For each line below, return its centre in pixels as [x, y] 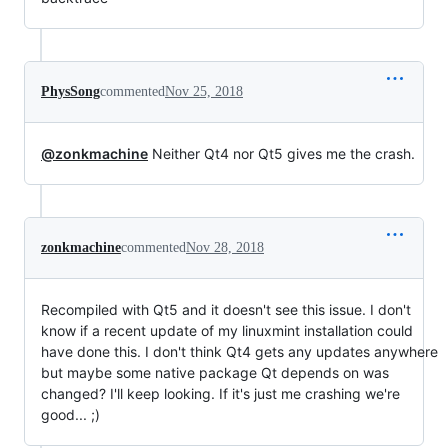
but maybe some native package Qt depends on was [215, 373]
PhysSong [70, 92]
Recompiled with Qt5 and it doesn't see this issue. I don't [226, 310]
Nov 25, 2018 [204, 92]
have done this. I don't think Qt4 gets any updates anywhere [239, 352]
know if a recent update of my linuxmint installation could [227, 331]
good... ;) [70, 415]
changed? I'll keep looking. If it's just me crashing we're [220, 394]
